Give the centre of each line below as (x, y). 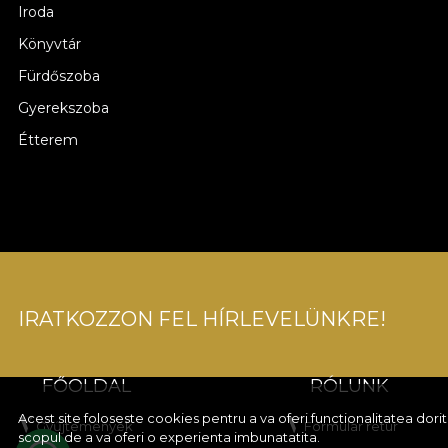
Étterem (48, 140)
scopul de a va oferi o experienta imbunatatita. (169, 436)
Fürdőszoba (59, 76)
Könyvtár (49, 44)
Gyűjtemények (84, 426)
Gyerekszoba (63, 108)
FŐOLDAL (86, 386)
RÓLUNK (349, 386)
